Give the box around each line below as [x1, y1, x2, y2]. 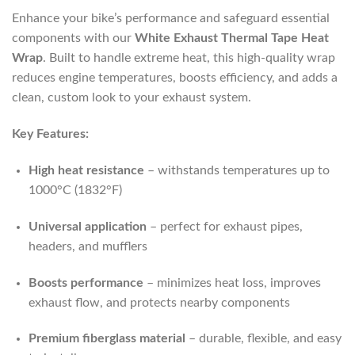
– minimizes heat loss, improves [143, 276, 321, 289]
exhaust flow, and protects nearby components [28, 296, 290, 309]
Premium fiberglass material [28, 332, 185, 345]
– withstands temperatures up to [143, 164, 330, 177]
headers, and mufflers [28, 239, 147, 253]
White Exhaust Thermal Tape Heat [135, 32, 329, 45]
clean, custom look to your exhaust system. [12, 91, 251, 105]
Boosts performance [28, 276, 143, 289]
